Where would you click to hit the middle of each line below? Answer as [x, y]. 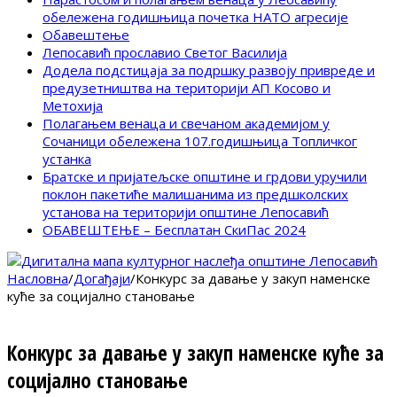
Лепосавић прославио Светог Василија [165, 53]
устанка [67, 159]
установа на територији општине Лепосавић [186, 212]
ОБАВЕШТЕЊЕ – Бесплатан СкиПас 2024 [174, 230]
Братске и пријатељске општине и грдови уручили [205, 177]
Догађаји [102, 279]
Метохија [73, 106]
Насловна [38, 279]
